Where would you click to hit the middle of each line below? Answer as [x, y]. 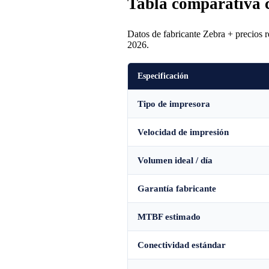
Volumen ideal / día [175, 160]
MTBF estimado [169, 216]
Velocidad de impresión [183, 132]
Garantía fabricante [177, 188]
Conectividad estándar [182, 245]
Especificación [163, 76]
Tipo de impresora [174, 104]
